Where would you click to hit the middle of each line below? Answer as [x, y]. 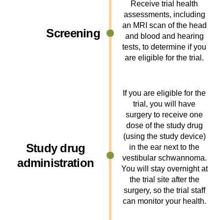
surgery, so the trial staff [164, 190]
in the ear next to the [165, 147]
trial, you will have [165, 104]
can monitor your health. [164, 201]
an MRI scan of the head [164, 25]
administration [56, 163]
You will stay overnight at [164, 169]
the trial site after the [164, 179]
